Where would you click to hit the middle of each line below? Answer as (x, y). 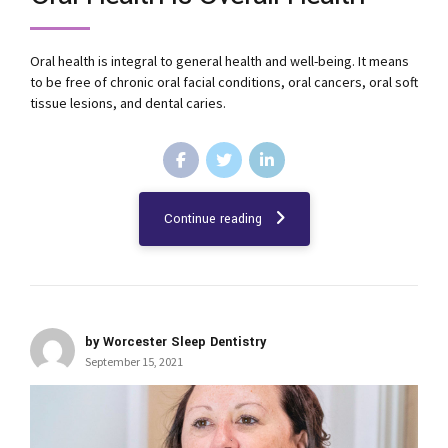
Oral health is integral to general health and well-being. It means (219, 61)
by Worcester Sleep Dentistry (175, 341)
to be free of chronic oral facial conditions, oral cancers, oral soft (224, 82)
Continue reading (212, 218)
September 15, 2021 (134, 361)
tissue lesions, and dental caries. (128, 103)
